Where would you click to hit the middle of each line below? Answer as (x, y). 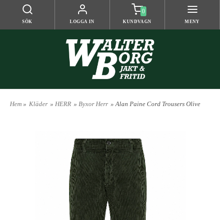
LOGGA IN (82, 22)
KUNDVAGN (137, 22)
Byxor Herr (93, 104)
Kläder (38, 104)
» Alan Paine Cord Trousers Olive (155, 104)
